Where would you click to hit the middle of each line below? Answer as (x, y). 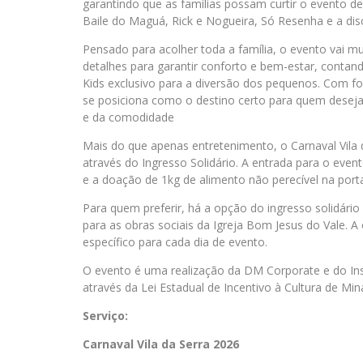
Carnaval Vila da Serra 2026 (161, 344)
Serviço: (105, 316)
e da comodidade (128, 117)
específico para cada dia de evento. (175, 242)
